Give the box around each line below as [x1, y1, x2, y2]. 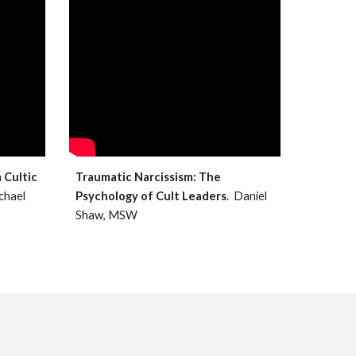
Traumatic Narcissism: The [75, 170, 221, 184]
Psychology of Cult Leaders [75, 189, 226, 203]
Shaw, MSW [75, 208, 137, 222]
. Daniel [226, 189, 267, 203]
